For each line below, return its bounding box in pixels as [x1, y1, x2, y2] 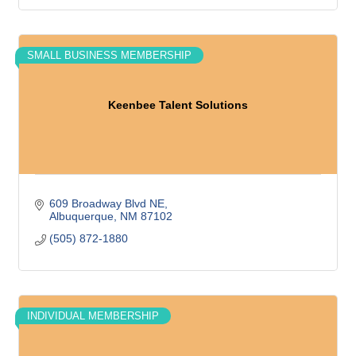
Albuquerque [48, 210, 114, 222]
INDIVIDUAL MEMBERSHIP [27, 310, 159, 322]
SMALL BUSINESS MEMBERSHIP [27, 49, 192, 61]
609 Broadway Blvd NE [48, 197, 164, 210]
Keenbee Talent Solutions [108, 98, 248, 111]
